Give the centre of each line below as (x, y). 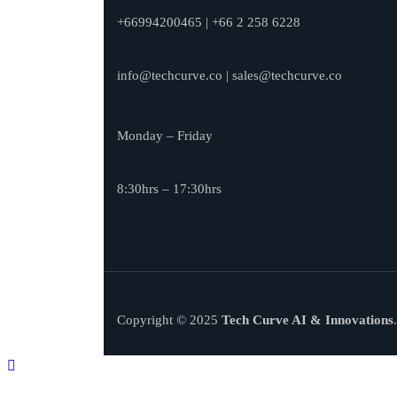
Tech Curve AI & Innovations (307, 319)
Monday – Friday (165, 135)
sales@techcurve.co (287, 75)
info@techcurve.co (170, 75)
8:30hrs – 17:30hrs (169, 188)
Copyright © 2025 (169, 319)
